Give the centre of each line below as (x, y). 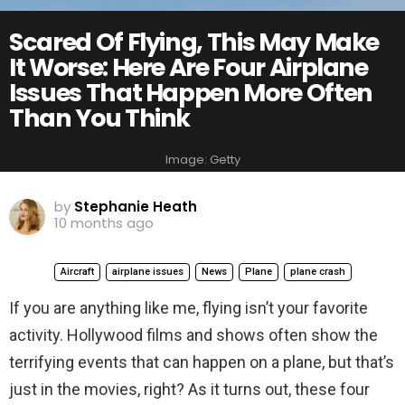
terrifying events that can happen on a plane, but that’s (202, 362)
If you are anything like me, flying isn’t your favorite (188, 307)
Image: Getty (202, 160)
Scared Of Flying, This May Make (194, 42)
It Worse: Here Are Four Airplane (188, 67)
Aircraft (77, 271)
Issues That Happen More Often (191, 93)
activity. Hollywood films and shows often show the (193, 334)
